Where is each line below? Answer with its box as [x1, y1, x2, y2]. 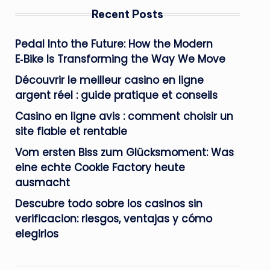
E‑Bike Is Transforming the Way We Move [14, 52, 225, 66]
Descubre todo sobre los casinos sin [14, 196, 202, 211]
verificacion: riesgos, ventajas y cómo [14, 212, 212, 226]
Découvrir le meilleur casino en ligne [14, 73, 204, 87]
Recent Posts [91, 7, 163, 21]
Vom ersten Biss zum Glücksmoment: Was [14, 145, 234, 160]
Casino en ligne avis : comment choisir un [14, 109, 233, 124]
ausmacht [14, 175, 70, 190]
